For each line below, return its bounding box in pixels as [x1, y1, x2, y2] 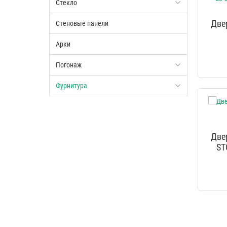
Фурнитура [56, 82, 87, 90]
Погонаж [56, 61, 82, 69]
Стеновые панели [56, 19, 108, 28]
